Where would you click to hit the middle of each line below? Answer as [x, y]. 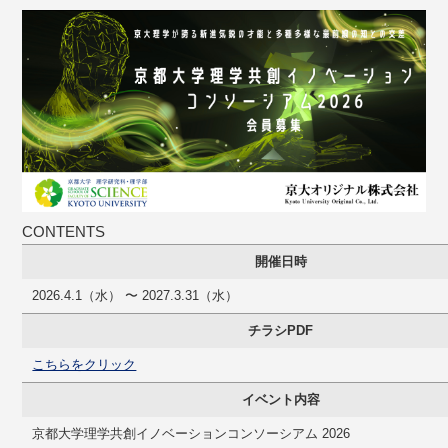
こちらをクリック [84, 364]
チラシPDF [281, 330]
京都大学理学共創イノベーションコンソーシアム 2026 [191, 433]
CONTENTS [64, 231]
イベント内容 [280, 399]
